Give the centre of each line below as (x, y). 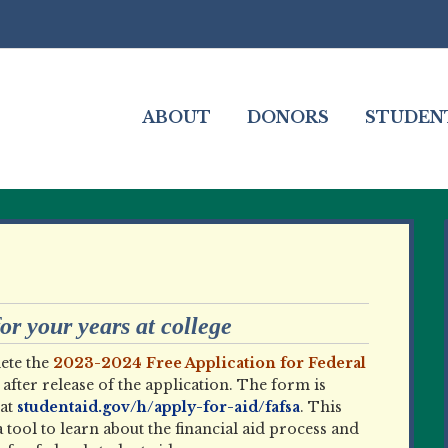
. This (321, 407)
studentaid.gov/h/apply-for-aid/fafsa (156, 407)
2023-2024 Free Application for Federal (209, 363)
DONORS (288, 117)
